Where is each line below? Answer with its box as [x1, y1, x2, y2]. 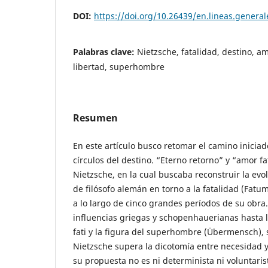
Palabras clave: [73, 45, 137, 57]
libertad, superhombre [73, 60, 165, 72]
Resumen [73, 111, 118, 124]
